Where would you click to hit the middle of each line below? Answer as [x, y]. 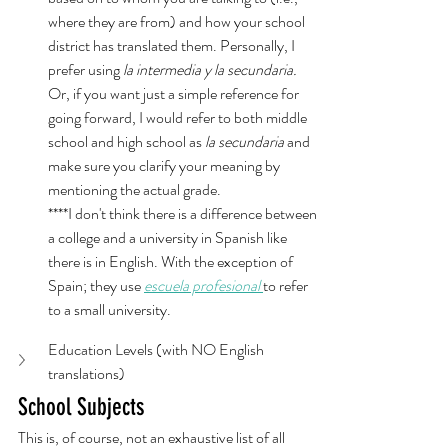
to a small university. [111, 309]
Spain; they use [96, 285]
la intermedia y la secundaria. [210, 69]
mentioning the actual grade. [136, 189]
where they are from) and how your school [178, 21]
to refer [287, 285]
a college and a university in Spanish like [169, 237]
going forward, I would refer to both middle [179, 117]
